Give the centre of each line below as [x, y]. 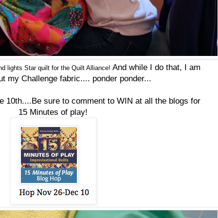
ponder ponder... [121, 78]
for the [61, 68]
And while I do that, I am [156, 67]
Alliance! [98, 68]
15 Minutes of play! [53, 112]
